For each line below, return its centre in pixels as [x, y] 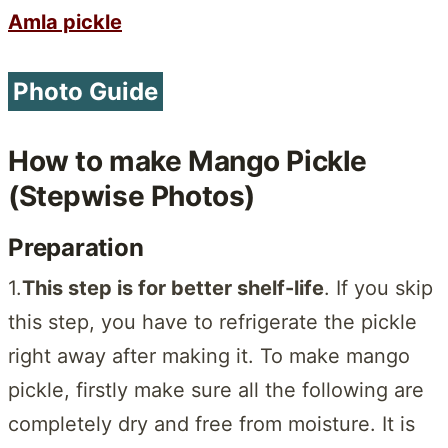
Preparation [76, 247]
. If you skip [378, 287]
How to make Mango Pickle [187, 160]
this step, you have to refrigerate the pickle [212, 321]
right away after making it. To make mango [209, 355]
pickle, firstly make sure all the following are [216, 389]
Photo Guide [85, 91]
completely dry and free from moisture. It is [211, 423]
